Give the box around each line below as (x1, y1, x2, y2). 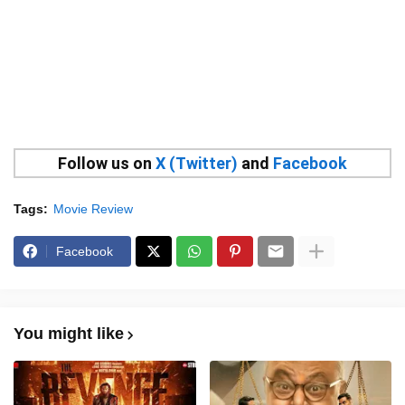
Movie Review (53, 202, 133, 217)
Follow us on (58, 154, 155, 174)
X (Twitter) (155, 154, 238, 174)
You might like (14, 325, 124, 344)
